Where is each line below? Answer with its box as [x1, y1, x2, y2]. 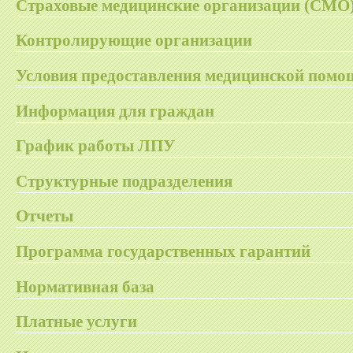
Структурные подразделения [16, 171, 232, 191]
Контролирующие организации [16, 31, 252, 50]
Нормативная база [16, 277, 154, 296]
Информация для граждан [16, 101, 214, 121]
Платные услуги [16, 312, 137, 332]
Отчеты [16, 206, 73, 226]
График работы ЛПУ [16, 136, 175, 156]
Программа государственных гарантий [16, 241, 310, 261]
